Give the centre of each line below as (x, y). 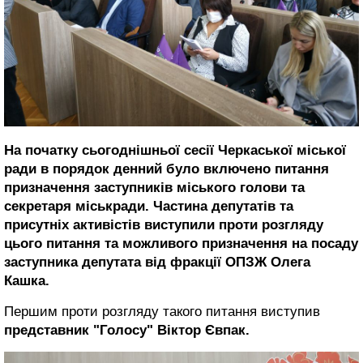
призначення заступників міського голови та (154, 187)
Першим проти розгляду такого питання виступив (162, 311)
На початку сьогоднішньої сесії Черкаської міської (175, 150)
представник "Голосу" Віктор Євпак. (127, 330)
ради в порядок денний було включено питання (167, 169)
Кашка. (27, 280)
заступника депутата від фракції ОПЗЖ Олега (157, 262)
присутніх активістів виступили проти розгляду (164, 224)
